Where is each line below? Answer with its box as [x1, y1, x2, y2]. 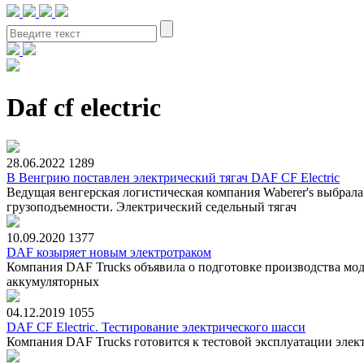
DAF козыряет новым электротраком [6, 245, 211, 259]
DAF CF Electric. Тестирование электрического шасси [6, 319, 305, 334]
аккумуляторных [6, 274, 99, 288]
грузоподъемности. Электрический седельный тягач [6, 199, 297, 214]
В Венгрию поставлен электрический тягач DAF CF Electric [6, 170, 340, 184]
